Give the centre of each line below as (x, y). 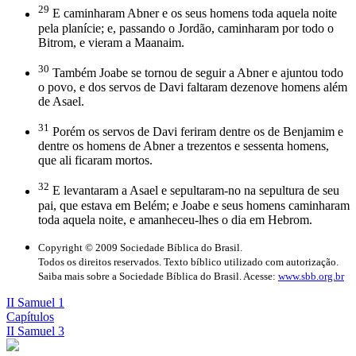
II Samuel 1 (35, 302)
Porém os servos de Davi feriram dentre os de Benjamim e (196, 132)
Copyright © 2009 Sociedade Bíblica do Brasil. (140, 247)
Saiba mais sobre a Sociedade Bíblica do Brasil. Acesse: (158, 276)
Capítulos (30, 316)
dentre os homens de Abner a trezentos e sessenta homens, (184, 146)
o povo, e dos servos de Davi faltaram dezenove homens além (193, 87)
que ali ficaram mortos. (95, 161)
